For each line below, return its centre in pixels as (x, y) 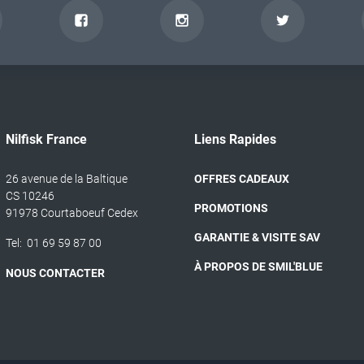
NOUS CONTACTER (55, 273)
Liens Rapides (235, 139)
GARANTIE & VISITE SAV (257, 237)
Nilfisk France (46, 139)
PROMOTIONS (231, 208)
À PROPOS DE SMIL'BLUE (258, 266)
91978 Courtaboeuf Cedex (71, 213)
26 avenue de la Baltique (66, 179)
